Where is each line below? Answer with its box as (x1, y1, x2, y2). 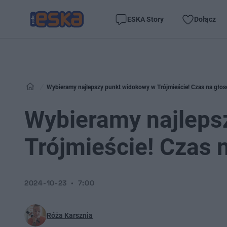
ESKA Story (127, 15, 164, 23)
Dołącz (194, 15, 216, 23)
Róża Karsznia (47, 211, 93, 219)
